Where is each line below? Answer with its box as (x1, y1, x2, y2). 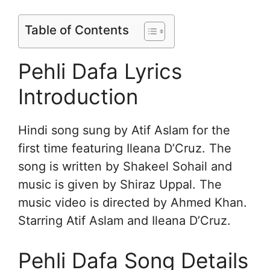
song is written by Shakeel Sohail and (18, 159, 232, 174)
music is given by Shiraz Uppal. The (18, 177, 222, 192)
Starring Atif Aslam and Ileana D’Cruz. (18, 213, 231, 228)
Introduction (18, 83, 138, 109)
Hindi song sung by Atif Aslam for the (18, 122, 230, 137)
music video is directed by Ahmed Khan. (18, 195, 247, 210)
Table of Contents (25, 22, 129, 37)
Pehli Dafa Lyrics (18, 58, 182, 84)
